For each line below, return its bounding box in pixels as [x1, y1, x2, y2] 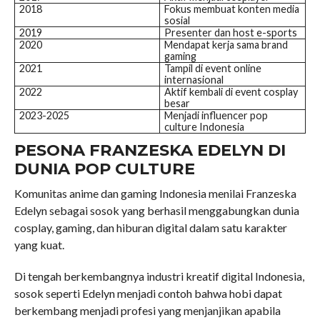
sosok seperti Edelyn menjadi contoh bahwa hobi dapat [14, 286, 282, 301]
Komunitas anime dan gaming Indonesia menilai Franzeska [14, 186, 296, 201]
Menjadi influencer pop [164, 109, 268, 122]
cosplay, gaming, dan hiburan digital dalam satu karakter [14, 221, 287, 235]
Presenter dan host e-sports [164, 26, 297, 39]
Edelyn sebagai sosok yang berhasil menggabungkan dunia [14, 204, 299, 218]
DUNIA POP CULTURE [14, 159, 195, 179]
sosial [164, 14, 190, 27]
